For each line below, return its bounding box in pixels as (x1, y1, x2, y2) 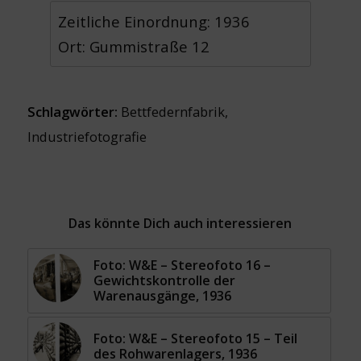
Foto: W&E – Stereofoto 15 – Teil (93, 330, 297, 348)
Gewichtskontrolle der (93, 272, 235, 290)
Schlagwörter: (27, 102, 121, 122)
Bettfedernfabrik (120, 102, 225, 122)
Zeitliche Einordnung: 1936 (58, 11, 251, 32)
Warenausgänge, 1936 (93, 287, 231, 305)
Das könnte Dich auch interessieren (68, 214, 293, 233)
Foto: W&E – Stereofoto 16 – (93, 256, 271, 275)
